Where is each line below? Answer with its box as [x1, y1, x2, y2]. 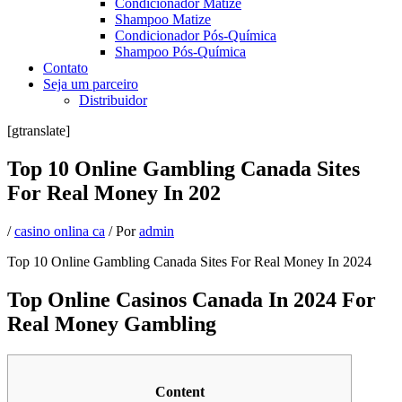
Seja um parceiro [43, 76, 138, 92]
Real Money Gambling [7, 311, 216, 336]
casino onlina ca [14, 223, 105, 239]
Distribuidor [79, 92, 147, 108]
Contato [43, 60, 88, 75]
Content [154, 383, 205, 399]
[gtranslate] [7, 123, 70, 138]
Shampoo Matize [115, 12, 211, 27]
